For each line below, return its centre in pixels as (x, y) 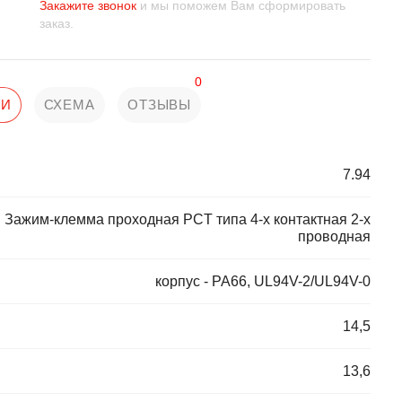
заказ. (56, 23)
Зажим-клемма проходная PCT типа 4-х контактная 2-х (188, 219)
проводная (334, 236)
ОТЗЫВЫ (159, 105)
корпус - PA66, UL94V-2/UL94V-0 (263, 281)
